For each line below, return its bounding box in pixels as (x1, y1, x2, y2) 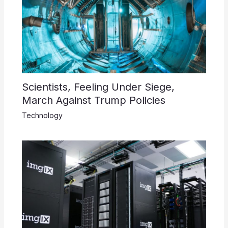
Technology (21, 110, 63, 120)
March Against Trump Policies (21, 94, 165, 106)
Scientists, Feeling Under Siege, (21, 80, 175, 93)
